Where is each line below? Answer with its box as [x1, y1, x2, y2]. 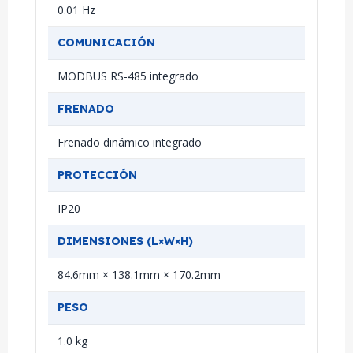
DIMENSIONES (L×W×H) [58, 233, 193, 248]
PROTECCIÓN [58, 167, 137, 182]
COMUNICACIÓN [58, 35, 155, 50]
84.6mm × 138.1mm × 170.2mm [58, 266, 221, 282]
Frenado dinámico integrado [58, 134, 202, 150]
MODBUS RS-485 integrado [58, 68, 199, 84]
